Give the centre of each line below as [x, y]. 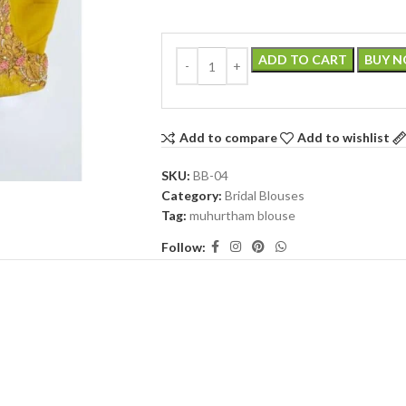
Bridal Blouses [264, 195]
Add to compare [228, 138]
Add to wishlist [344, 138]
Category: [191, 195]
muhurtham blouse [242, 215]
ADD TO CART [302, 59]
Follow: [183, 246]
